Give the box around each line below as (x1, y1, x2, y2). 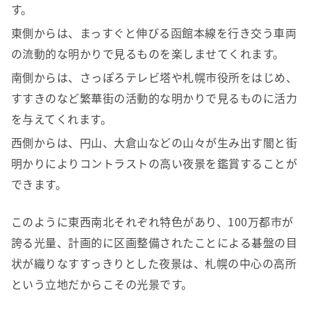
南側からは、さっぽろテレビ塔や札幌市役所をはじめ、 (11, 69, 298, 86)
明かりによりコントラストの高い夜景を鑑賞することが (11, 155, 298, 172)
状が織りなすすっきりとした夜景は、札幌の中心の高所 (11, 255, 297, 272)
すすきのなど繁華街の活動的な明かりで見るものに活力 (11, 90, 297, 107)
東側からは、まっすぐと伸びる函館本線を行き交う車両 (11, 24, 297, 42)
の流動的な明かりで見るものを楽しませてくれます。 (11, 45, 285, 62)
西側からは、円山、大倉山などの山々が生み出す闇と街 (11, 134, 298, 151)
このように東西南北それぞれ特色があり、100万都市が (11, 213, 294, 230)
